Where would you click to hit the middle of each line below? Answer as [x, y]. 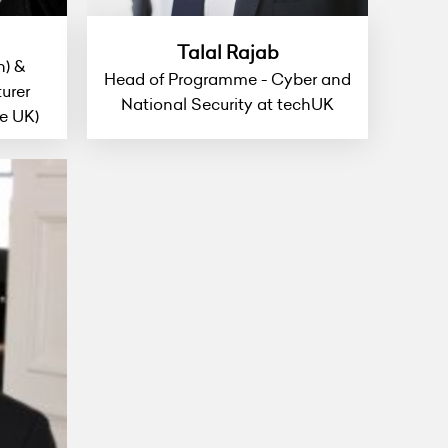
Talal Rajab [227, 52]
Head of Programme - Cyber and [227, 78]
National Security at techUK [227, 103]
